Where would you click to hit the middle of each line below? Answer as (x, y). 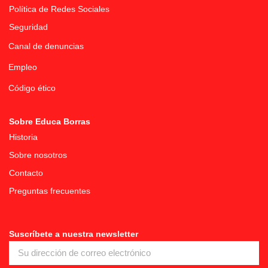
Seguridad (28, 27)
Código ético (32, 88)
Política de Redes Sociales (59, 9)
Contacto (26, 173)
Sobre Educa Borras (50, 121)
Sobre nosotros (38, 155)
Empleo (23, 67)
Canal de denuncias (46, 46)
